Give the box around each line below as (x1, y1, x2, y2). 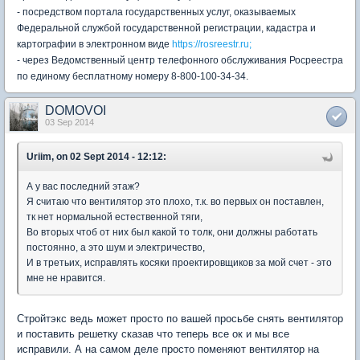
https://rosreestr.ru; (172, 39, 252, 50)
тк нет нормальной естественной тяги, (27, 211, 202, 223)
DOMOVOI (45, 104, 106, 117)
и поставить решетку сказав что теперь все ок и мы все (17, 328, 289, 340)
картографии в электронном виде (17, 39, 172, 50)
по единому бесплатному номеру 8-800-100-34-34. (17, 71, 248, 82)
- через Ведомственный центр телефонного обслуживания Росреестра (17, 55, 343, 66)
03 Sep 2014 (45, 117, 94, 127)
